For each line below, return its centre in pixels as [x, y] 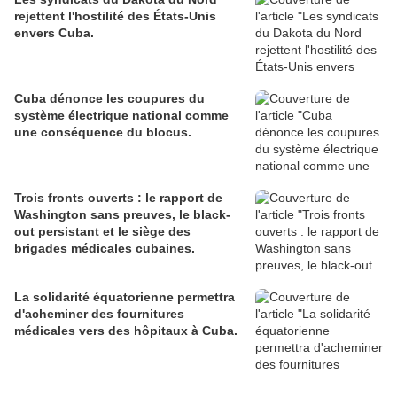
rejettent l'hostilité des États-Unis [115, 16]
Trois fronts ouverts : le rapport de [118, 198]
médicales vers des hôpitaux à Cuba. [126, 331]
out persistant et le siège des [102, 232]
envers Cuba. [54, 33]
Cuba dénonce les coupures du [109, 99]
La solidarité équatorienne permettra [125, 297]
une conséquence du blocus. [103, 132]
